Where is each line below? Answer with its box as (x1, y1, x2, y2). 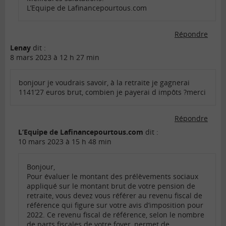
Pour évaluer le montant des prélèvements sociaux (27, 172, 198, 182)
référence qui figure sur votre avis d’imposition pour (27, 200, 203, 210)
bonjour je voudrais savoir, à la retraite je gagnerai (19, 78, 190, 88)
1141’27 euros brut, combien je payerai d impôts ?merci (19, 87, 206, 97)
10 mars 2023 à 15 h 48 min (18, 137, 111, 147)
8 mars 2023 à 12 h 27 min (10, 52, 99, 63)
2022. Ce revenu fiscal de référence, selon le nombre (27, 210, 204, 220)
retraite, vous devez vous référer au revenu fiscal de (27, 191, 202, 201)
